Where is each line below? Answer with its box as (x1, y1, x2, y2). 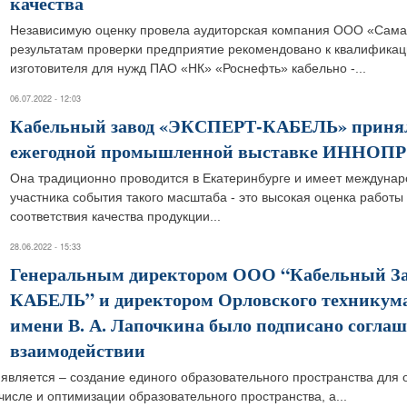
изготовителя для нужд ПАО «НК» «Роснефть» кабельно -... (10, 61, 366, 75)
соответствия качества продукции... (10, 209, 221, 223)
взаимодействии (10, 337, 145, 363)
